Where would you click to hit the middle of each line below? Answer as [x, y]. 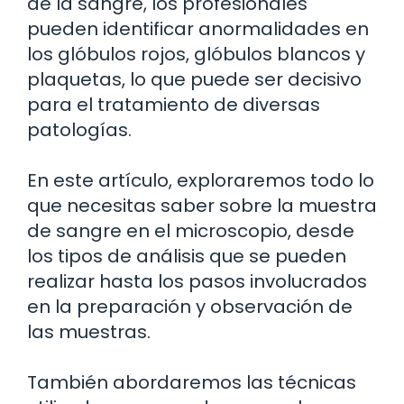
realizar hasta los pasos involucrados [197, 281]
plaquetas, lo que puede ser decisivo [194, 79]
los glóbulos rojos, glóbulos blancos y [196, 54]
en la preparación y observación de [190, 306]
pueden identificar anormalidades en [198, 28]
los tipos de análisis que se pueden [187, 256]
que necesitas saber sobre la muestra [202, 205]
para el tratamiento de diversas [174, 104]
